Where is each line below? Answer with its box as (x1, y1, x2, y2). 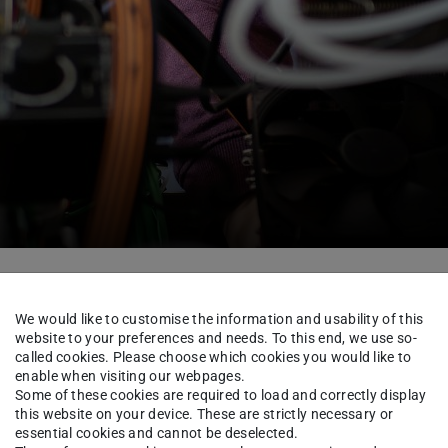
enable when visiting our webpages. (15, 367, 246, 384)
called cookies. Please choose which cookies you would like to (15, 348, 412, 365)
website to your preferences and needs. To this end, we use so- (15, 329, 417, 346)
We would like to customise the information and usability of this (15, 310, 424, 327)
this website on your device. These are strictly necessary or (15, 405, 394, 422)
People (97, 274, 140, 291)
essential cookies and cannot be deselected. (15, 424, 299, 441)
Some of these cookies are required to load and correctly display (15, 386, 427, 403)
